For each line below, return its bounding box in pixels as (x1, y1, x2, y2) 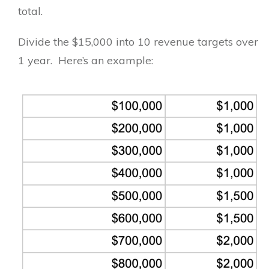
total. (18, 4, 43, 18)
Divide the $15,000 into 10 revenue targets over (18, 35, 258, 49)
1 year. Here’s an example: (18, 53, 153, 67)
